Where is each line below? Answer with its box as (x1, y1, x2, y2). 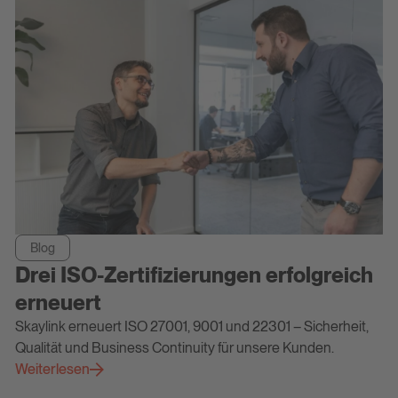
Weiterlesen (14, 360, 90, 378)
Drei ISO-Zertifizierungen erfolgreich (14, 261, 373, 288)
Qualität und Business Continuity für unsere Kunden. (14, 338, 334, 356)
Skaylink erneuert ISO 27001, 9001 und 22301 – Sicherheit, (14, 317, 369, 335)
